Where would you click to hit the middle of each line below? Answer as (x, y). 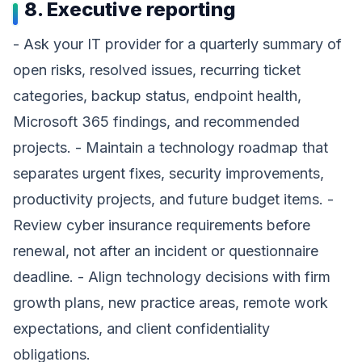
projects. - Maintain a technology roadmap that (170, 147)
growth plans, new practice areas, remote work (170, 303)
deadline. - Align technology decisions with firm (172, 277)
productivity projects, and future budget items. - (173, 199)
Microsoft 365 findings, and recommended (156, 122)
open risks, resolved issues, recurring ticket (157, 70)
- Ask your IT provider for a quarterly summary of (177, 44)
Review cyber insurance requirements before (162, 225)
